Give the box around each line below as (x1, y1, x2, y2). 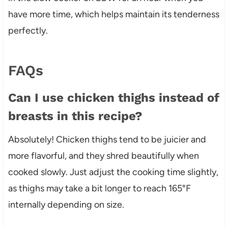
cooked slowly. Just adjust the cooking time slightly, (8, 166, 218, 178)
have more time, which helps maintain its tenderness (8, 8, 219, 20)
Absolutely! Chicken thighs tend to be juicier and (8, 133, 206, 145)
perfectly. (8, 24, 48, 36)
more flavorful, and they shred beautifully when (8, 150, 199, 161)
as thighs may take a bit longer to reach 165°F (8, 182, 191, 194)
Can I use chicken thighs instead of (8, 90, 219, 105)
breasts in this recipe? (8, 108, 142, 123)
